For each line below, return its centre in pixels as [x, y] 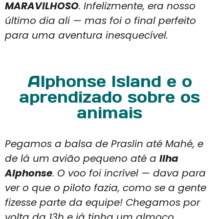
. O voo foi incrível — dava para [129, 173]
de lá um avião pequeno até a [82, 159]
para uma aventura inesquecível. [87, 35]
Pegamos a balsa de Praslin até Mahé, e [104, 144]
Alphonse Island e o [109, 82]
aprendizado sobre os [109, 97]
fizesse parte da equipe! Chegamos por [102, 203]
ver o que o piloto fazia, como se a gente [106, 188]
